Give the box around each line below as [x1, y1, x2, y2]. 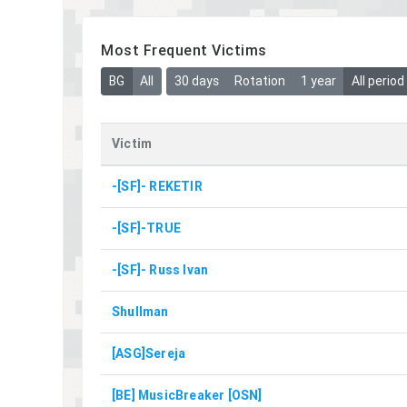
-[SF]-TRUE [112, 219, 181, 236]
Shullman [112, 303, 169, 320]
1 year [300, 72, 336, 89]
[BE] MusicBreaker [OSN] [112, 386, 263, 403]
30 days [174, 72, 219, 89]
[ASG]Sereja [112, 344, 186, 362]
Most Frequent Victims [101, 41, 267, 60]
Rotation [233, 72, 285, 89]
